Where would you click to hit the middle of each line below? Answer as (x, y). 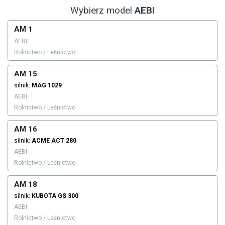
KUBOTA (44, 196)
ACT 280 (64, 141)
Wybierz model (102, 11)
